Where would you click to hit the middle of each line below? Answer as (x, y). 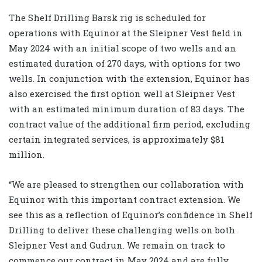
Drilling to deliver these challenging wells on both (122, 230)
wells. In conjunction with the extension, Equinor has (129, 78)
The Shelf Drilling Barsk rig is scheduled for (107, 17)
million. (27, 154)
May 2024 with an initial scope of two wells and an (123, 48)
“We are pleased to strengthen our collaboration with (126, 184)
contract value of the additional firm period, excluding (130, 124)
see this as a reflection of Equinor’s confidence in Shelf (131, 214)
